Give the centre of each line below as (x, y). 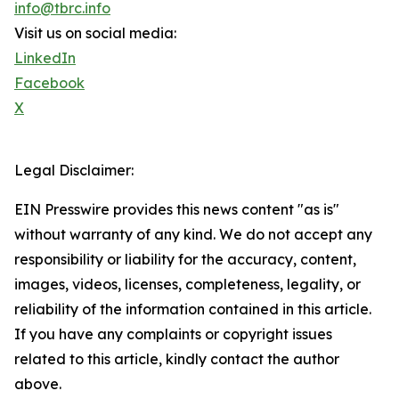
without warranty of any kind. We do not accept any (193, 235)
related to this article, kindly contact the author (177, 359)
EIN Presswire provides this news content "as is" (177, 210)
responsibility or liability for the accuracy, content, (185, 260)
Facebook (49, 83)
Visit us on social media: (95, 33)
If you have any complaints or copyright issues (173, 334)
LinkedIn (45, 58)
